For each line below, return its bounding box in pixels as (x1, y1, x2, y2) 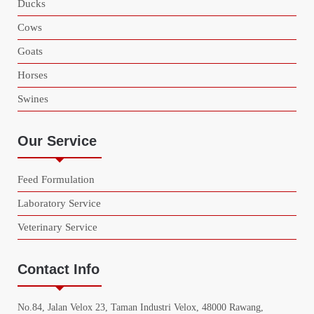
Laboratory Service (18, 197, 101, 209)
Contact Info (18, 261, 100, 277)
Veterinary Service (18, 221, 97, 233)
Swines (18, 93, 48, 104)
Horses (18, 69, 48, 81)
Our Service (18, 132, 97, 149)
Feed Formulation (18, 173, 95, 185)
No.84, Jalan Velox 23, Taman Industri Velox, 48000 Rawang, (18, 301, 264, 313)
